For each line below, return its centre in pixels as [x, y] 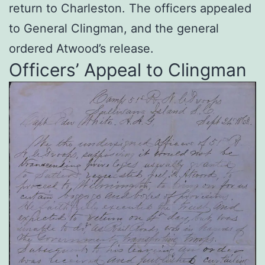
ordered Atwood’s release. [81, 48]
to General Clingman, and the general [114, 28]
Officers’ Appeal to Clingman [128, 70]
